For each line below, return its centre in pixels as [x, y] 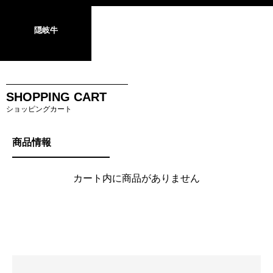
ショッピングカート [39, 109]
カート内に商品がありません [136, 178]
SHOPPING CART [56, 97]
